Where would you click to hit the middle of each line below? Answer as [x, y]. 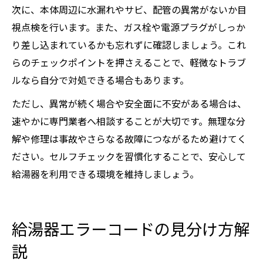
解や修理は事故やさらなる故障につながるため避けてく [129, 139]
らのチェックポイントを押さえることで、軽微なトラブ [129, 62]
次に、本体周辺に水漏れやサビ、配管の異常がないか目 [129, 9]
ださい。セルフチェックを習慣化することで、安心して [129, 156]
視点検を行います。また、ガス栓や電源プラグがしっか [129, 27]
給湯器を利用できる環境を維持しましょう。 [105, 174]
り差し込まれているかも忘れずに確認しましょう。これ [129, 45]
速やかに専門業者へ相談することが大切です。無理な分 [129, 121]
